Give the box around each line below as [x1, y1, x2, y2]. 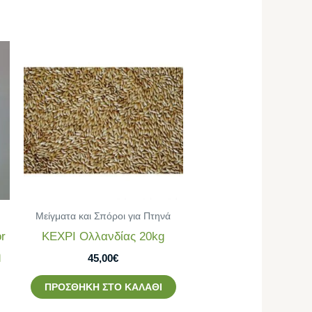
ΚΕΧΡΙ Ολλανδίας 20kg [42, 229, 165, 243]
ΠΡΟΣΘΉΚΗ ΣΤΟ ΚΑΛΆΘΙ [44, 281, 162, 293]
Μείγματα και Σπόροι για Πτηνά [36, 210, 171, 221]
